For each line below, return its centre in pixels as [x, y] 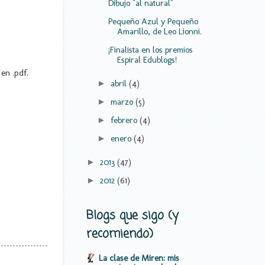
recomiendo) [120, 234]
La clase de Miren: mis [139, 258]
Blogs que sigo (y [132, 215]
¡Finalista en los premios [150, 50]
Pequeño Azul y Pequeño [153, 22]
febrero [125, 120]
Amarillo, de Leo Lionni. [159, 32]
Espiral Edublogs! [147, 60]
